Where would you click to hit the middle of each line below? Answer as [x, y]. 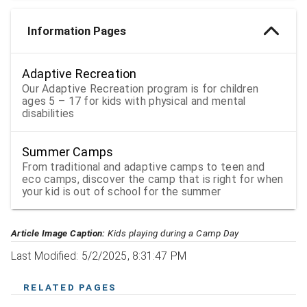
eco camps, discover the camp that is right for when [153, 180]
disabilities [48, 114]
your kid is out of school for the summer [122, 192]
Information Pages [77, 31]
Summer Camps [68, 152]
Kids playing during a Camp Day [172, 233]
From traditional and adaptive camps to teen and [144, 167]
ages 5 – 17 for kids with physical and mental [134, 101]
